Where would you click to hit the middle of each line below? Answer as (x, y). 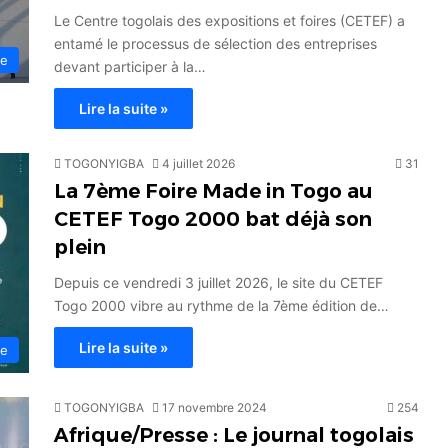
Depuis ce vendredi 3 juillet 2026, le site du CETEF (218, 283)
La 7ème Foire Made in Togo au (213, 191)
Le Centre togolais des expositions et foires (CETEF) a (229, 21)
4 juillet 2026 (198, 164)
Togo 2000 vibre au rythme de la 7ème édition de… (221, 306)
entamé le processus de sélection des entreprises (215, 44)
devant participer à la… (130, 67)
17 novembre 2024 (214, 408)
